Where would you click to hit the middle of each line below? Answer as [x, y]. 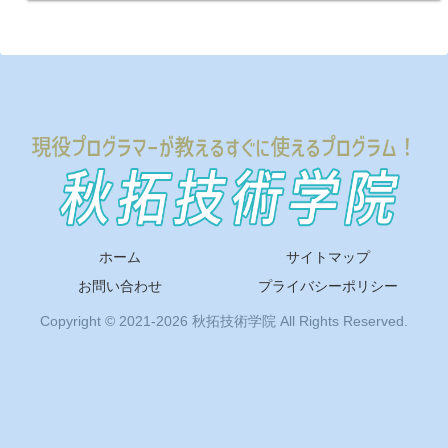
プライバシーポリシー [328, 285]
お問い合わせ [120, 285]
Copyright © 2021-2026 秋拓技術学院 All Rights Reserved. [224, 320]
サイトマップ [328, 256]
